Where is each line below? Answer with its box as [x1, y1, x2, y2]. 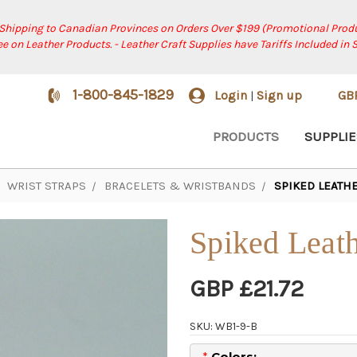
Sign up [257, 88, 303, 103]
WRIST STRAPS [7, 178, 86, 193]
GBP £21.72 [190, 273, 304, 303]
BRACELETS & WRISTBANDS [104, 178, 256, 193]
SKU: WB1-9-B [190, 319, 257, 333]
